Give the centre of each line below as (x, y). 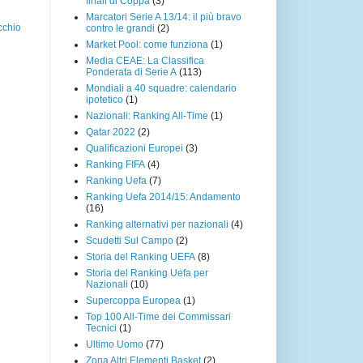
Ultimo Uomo (115, 344)
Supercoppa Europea (133, 300)
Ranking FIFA (115, 164)
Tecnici (101, 328)
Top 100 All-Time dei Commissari (158, 316)
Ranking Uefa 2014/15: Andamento (163, 196)
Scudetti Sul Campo (130, 240)
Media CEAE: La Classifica (145, 60)
